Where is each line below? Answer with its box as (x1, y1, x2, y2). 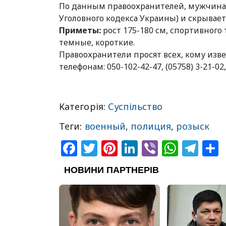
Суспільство (108, 100, 162, 112)
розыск (176, 120, 209, 132)
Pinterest (118, 137, 188, 159)
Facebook (77, 137, 152, 159)
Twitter (97, 137, 152, 159)
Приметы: (59, 25, 103, 36)
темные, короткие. (59, 37, 135, 48)
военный (84, 120, 126, 132)
